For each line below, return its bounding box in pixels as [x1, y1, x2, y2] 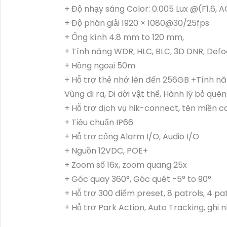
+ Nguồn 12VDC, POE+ [64, 145, 148, 157]
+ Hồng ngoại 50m [64, 60, 135, 71]
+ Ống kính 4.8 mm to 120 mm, [64, 31, 184, 43]
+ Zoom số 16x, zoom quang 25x [64, 159, 187, 171]
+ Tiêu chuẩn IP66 [64, 117, 133, 128]
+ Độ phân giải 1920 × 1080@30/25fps [64, 17, 209, 29]
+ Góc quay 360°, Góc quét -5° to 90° [64, 173, 211, 185]
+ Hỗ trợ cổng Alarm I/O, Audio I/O [64, 131, 199, 142]
